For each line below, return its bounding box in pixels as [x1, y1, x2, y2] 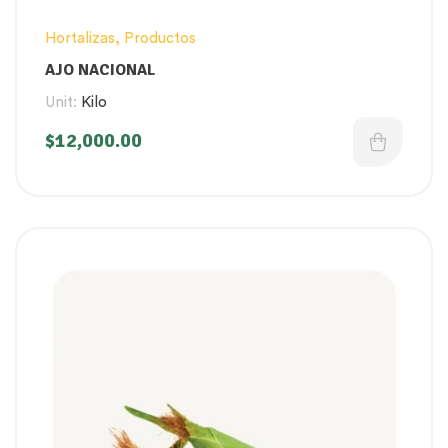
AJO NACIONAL [45, 60, 156, 81]
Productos [124, 31, 196, 47]
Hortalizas [45, 31, 115, 47]
